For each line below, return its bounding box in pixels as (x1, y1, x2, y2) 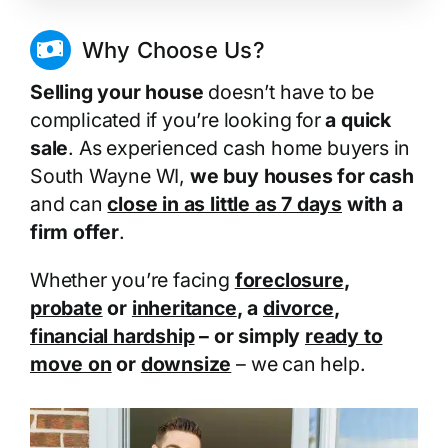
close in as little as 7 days (107, 191, 342, 216)
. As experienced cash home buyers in (68, 135, 411, 160)
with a (341, 191, 403, 216)
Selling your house (29, 79, 204, 104)
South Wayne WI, (29, 163, 190, 188)
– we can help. (231, 351, 366, 376)
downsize (140, 351, 232, 376)
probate (29, 295, 103, 320)
